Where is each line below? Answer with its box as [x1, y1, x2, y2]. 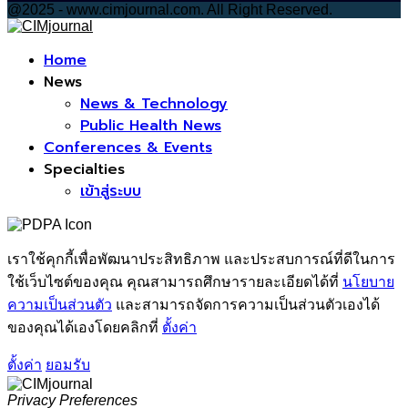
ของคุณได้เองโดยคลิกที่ [7, 320, 162, 336]
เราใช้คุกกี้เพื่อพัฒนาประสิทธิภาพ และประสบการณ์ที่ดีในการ [7, 251, 395, 268]
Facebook [6, 34, 71, 50]
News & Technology [80, 93, 228, 116]
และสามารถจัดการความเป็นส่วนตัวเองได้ [112, 297, 380, 313]
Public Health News [80, 115, 221, 138]
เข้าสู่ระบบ [80, 180, 141, 203]
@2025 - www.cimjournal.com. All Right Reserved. [7, 2, 332, 18]
